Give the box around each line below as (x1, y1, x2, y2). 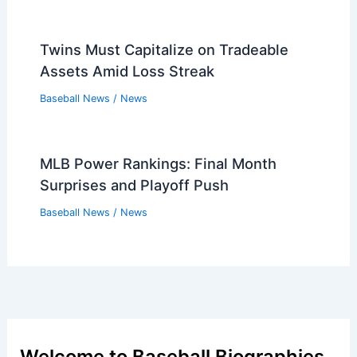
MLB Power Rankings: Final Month (39, 154, 277, 172)
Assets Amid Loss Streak (39, 62, 214, 80)
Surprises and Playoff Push (39, 175, 229, 194)
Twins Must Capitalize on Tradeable (39, 41, 288, 59)
